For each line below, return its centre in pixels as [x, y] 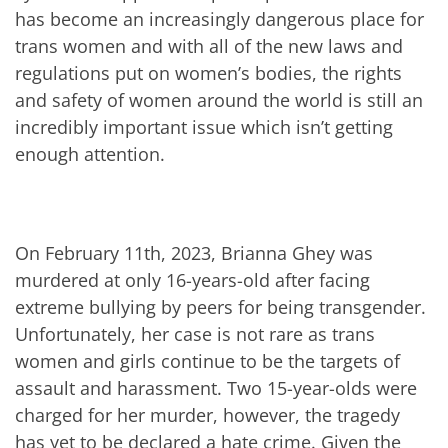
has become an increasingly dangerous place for [219, 18]
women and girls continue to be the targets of [207, 360]
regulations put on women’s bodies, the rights [208, 72]
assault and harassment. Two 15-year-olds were [216, 387]
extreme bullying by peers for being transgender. [220, 306]
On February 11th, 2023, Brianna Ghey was [194, 252]
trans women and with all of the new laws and [209, 45]
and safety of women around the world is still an [219, 99]
